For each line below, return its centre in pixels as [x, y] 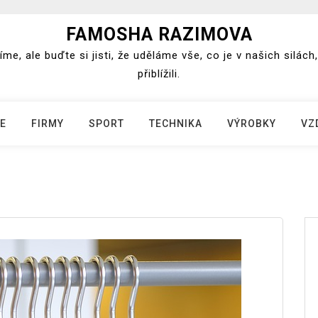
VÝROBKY [252, 124]
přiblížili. [159, 74]
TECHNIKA [176, 124]
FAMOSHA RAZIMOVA [159, 34]
